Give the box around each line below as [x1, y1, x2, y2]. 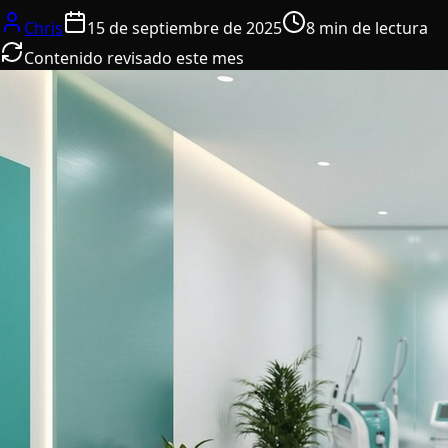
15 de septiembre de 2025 [87, 16, 282, 39]
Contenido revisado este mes [24, 46, 244, 69]
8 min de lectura [306, 16, 428, 39]
